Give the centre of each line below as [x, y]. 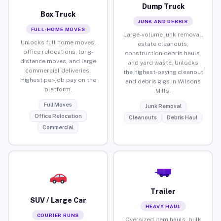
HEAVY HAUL [163, 206]
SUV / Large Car [58, 200]
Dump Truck [163, 6]
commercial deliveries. [58, 70]
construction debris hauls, [163, 53]
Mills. [163, 91]
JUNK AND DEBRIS [163, 21]
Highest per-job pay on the [58, 80]
